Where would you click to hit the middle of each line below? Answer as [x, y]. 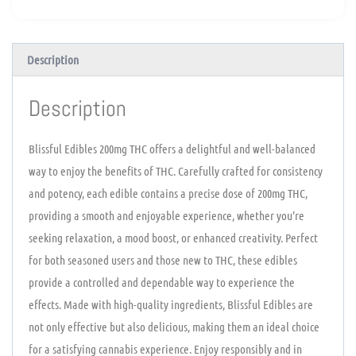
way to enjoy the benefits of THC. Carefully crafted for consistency [176, 170]
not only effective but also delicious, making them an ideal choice [174, 326]
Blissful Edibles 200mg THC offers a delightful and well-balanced [172, 148]
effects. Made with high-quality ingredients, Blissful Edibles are [171, 304]
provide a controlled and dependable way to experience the [162, 282]
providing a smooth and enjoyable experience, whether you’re [166, 215]
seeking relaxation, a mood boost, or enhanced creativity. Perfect [173, 237]
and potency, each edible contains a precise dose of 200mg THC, [168, 193]
